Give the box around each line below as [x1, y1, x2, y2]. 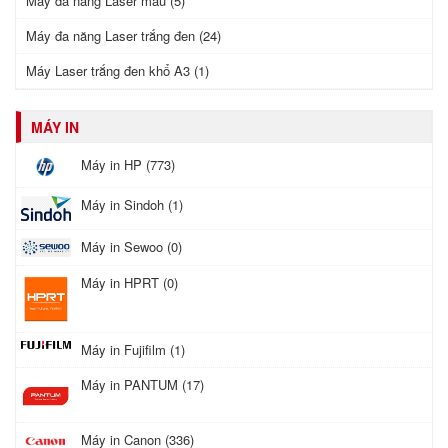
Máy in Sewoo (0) [81, 236, 182, 256]
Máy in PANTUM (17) [81, 375, 204, 395]
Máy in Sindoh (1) [81, 194, 183, 214]
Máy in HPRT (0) [81, 273, 178, 293]
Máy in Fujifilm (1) [81, 340, 185, 360]
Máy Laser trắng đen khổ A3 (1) [26, 61, 209, 80]
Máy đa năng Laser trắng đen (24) [26, 26, 221, 45]
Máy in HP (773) [81, 155, 175, 174]
